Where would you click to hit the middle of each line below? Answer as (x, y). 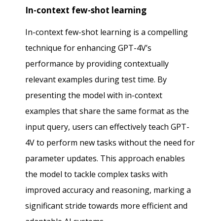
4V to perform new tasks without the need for (110, 142)
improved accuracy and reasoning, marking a (108, 190)
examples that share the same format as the (107, 111)
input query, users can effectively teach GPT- (108, 127)
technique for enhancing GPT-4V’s (89, 48)
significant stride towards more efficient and (107, 205)
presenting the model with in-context (94, 95)
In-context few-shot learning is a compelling (107, 32)
